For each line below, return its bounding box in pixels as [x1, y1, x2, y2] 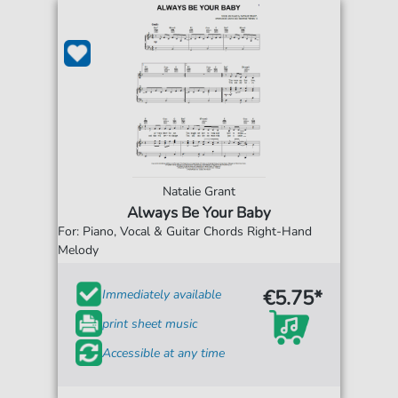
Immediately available [102, 285, 222, 303]
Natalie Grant [163, 183, 235, 201]
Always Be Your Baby [127, 203, 271, 224]
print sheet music [102, 314, 198, 332]
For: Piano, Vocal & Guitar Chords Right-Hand [58, 223, 313, 241]
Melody [58, 242, 99, 259]
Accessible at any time [102, 344, 226, 362]
